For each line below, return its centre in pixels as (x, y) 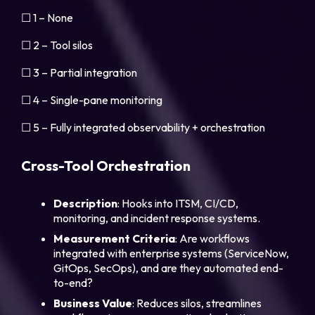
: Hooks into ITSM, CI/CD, (178, 204)
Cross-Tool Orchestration (106, 166)
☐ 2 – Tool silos (57, 45)
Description (86, 204)
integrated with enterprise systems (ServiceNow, (172, 253)
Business (77, 303)
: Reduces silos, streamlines (197, 303)
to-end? (73, 283)
